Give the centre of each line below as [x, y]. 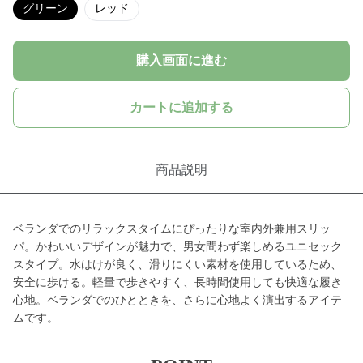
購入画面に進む [181, 60]
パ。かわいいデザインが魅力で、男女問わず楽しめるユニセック [177, 247]
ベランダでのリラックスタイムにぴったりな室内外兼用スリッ [172, 229]
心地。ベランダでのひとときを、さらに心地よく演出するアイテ [177, 300]
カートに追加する [181, 107]
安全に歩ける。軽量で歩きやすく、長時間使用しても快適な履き [177, 282]
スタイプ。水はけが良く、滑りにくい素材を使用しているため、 [177, 265]
